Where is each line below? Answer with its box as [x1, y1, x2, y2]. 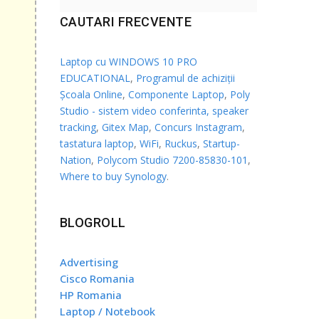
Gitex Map [101, 120, 149, 134]
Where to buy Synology [59, 169, 167, 183]
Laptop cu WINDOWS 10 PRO [59, 54, 197, 68]
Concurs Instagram [154, 120, 242, 134]
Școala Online [59, 87, 122, 101]
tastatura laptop [59, 136, 134, 150]
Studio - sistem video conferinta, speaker [59, 103, 249, 117]
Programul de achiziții [135, 70, 235, 85]
